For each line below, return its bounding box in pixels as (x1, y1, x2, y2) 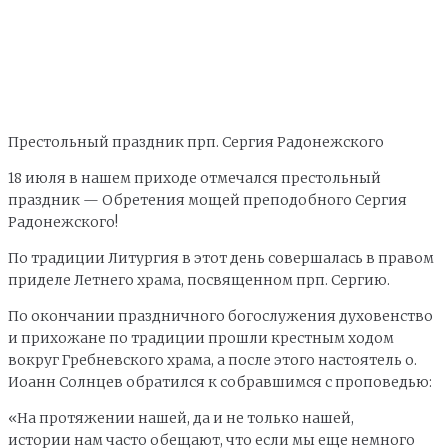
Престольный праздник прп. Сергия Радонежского (8, 132, 384, 151)
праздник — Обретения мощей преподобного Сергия (8, 190, 407, 209)
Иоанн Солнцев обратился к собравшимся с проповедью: (8, 372, 432, 391)
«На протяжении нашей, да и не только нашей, (8, 408, 354, 427)
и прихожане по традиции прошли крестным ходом (8, 328, 394, 347)
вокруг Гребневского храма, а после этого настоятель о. (8, 350, 417, 369)
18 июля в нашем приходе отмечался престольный (8, 168, 381, 187)
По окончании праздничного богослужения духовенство (8, 306, 433, 325)
